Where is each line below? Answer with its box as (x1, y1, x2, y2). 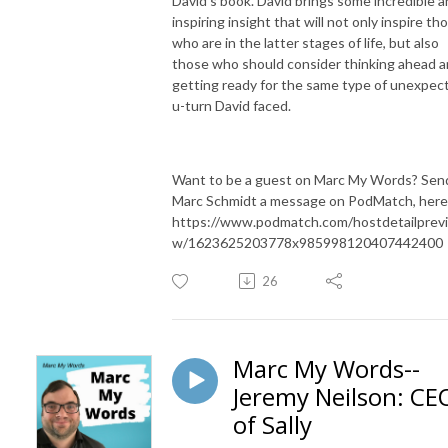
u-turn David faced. (172, 96, 291, 114)
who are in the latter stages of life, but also (172, 33, 439, 51)
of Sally (233, 407, 312, 441)
